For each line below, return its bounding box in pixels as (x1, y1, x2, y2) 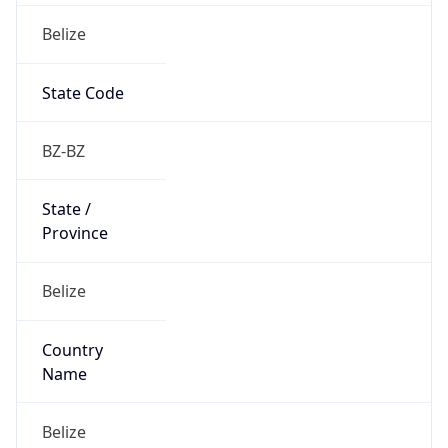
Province (41, 204, 108, 227)
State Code (41, 63, 124, 86)
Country (41, 320, 103, 343)
